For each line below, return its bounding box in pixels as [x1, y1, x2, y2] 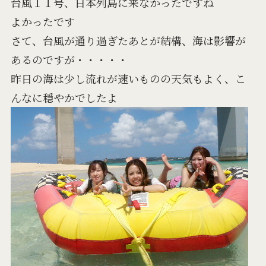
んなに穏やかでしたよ [10, 89, 118, 105]
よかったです [10, 13, 75, 29]
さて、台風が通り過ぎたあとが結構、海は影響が [10, 32, 246, 48]
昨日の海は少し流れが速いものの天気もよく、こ [10, 70, 246, 86]
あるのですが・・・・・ [10, 51, 128, 67]
